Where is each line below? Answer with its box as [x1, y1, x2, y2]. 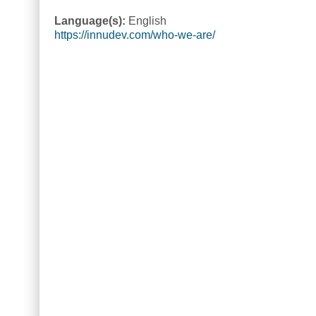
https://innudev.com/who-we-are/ [54, 28, 215, 41]
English [128, 14, 166, 27]
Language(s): [54, 14, 128, 27]
